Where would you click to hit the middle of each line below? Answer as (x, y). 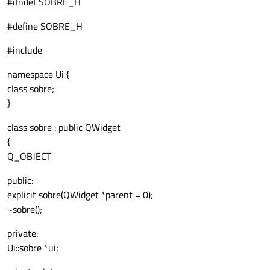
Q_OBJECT (29, 156)
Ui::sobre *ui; (33, 248)
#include (25, 50)
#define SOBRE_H (45, 26)
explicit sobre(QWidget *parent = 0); (80, 195)
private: (23, 234)
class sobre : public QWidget (64, 127)
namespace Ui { (39, 74)
